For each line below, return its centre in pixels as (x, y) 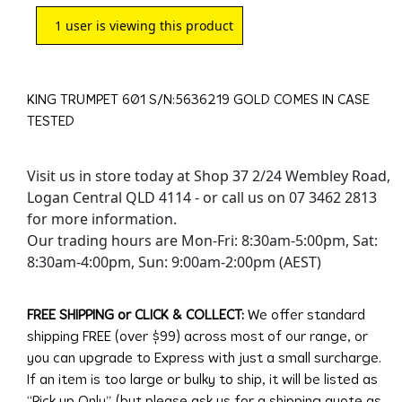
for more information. (101, 218)
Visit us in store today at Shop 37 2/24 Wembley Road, (208, 175)
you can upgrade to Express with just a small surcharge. (204, 358)
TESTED (50, 122)
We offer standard (306, 315)
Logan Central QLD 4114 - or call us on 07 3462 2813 (201, 197)
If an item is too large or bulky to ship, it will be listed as (202, 380)
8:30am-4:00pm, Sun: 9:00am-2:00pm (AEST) (174, 262)
